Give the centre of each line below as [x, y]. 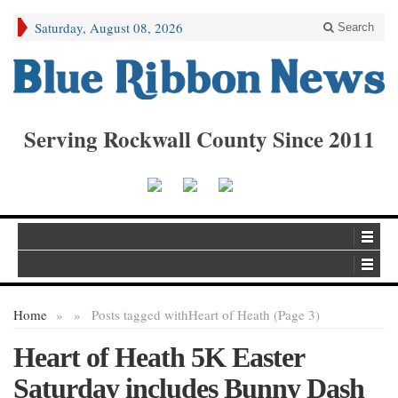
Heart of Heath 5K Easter [159, 358]
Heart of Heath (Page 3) [254, 315]
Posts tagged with [140, 315]
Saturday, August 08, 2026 [109, 28]
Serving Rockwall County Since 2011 [199, 139]
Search [354, 27]
